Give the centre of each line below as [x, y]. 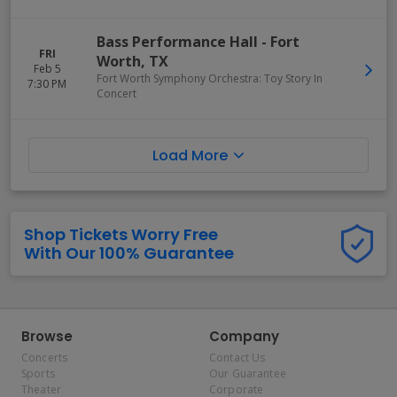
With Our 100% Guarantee [129, 253]
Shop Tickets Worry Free [121, 234]
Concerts [45, 358]
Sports [38, 374]
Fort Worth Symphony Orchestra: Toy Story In [210, 78]
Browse [47, 336]
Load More [190, 155]
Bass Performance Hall [177, 42]
